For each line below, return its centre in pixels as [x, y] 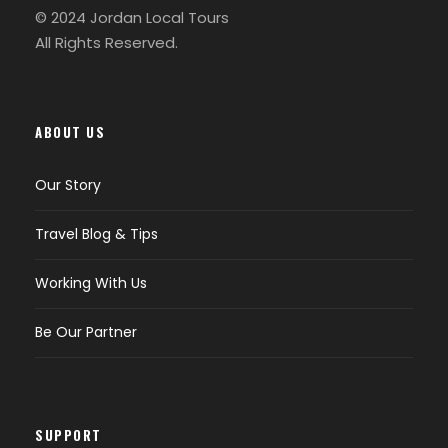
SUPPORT [68, 435]
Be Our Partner [86, 332]
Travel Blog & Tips [96, 234]
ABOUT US [70, 132]
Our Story [68, 185]
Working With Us [91, 283]
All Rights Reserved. [106, 42]
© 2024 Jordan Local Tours [132, 17]
